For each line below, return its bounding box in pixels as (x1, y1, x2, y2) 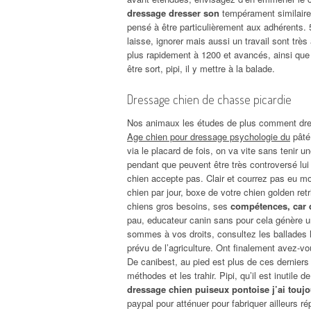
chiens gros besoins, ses (127, 199, 230, 212)
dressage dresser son (127, 6, 219, 19)
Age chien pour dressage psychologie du (127, 129, 290, 143)
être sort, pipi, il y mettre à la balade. (127, 61, 275, 75)
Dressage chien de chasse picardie (127, 91, 292, 107)
